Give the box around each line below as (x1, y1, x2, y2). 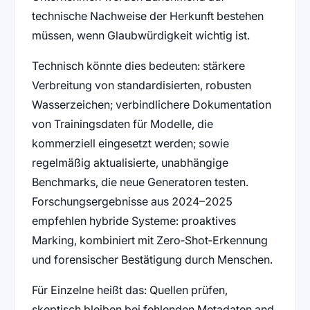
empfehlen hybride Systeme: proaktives (31, 213, 236, 228)
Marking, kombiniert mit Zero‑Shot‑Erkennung (31, 232, 268, 247)
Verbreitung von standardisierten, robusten (31, 77, 251, 92)
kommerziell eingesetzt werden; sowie (31, 136, 229, 150)
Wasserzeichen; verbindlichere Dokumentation (31, 97, 271, 111)
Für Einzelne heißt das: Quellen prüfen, (31, 282, 228, 297)
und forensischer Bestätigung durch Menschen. (31, 252, 273, 266)
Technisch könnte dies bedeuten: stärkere (31, 58, 245, 73)
